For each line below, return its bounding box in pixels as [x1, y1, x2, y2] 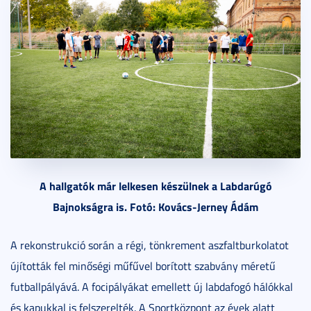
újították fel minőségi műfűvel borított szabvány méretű [10, 258, 276, 274]
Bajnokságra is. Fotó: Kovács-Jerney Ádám [53, 198, 258, 215]
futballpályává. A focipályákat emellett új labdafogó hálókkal [10, 278, 293, 294]
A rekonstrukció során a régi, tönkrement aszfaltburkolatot [10, 237, 289, 253]
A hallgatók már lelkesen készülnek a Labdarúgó [39, 177, 272, 194]
